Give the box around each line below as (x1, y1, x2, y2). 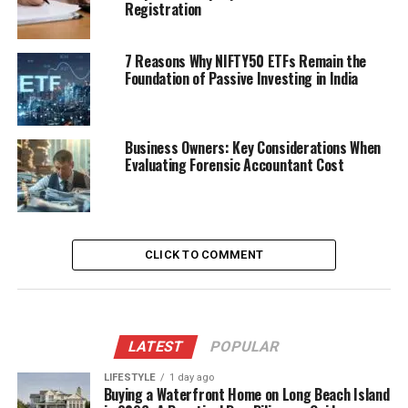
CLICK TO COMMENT (144, 247, 264, 261)
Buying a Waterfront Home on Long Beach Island (103, 382, 390, 405)
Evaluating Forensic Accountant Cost (124, 153, 344, 176)
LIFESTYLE (103, 371, 156, 383)
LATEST (127, 337, 187, 355)
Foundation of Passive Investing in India (124, 66, 359, 89)
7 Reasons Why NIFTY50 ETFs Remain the (124, 49, 367, 72)
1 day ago (168, 371, 214, 383)
